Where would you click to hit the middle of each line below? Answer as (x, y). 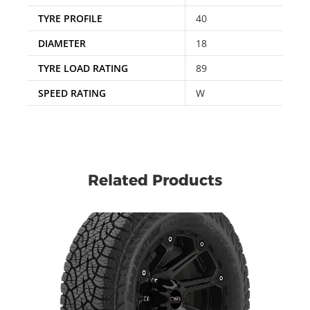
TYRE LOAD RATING (83, 68)
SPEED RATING (72, 93)
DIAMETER (62, 43)
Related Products (155, 180)
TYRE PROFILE (70, 18)
